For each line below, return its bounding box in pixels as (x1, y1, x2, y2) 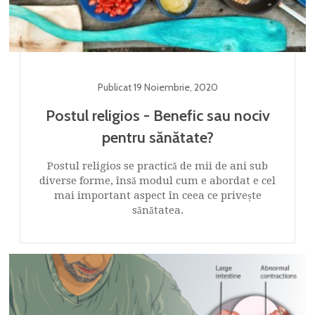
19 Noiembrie (133, 80, 190, 94)
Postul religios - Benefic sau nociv (45, 105, 270, 125)
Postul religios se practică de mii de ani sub (47, 159, 268, 172)
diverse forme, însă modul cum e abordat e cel (39, 174, 276, 187)
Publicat (97, 80, 134, 94)
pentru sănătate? (101, 127, 214, 147)
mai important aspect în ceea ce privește (53, 188, 262, 202)
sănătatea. (131, 203, 184, 217)
